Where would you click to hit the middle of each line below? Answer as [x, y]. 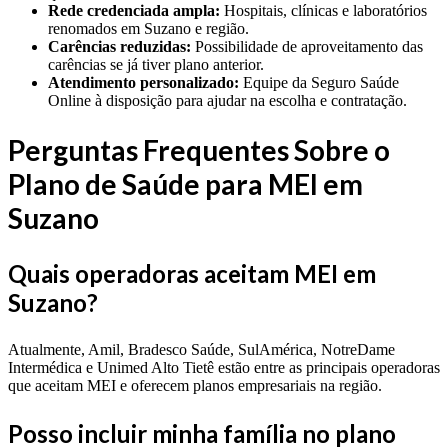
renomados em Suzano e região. [148, 28]
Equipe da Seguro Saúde [319, 82]
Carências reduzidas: [119, 46]
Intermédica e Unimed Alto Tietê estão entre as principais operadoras [224, 367]
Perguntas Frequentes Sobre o [199, 149]
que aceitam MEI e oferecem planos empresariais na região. [195, 385]
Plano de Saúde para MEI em [185, 183]
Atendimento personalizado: [143, 82]
